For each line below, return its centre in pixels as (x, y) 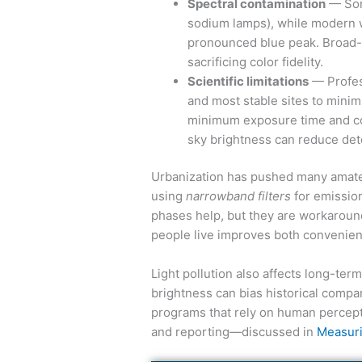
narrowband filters (238, 196)
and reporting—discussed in (234, 332)
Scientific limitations (248, 81)
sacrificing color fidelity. (255, 61)
